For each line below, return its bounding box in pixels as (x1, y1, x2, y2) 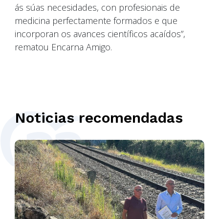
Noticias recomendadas (15, 109, 183, 126)
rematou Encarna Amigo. (15, 41, 112, 53)
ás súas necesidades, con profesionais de (15, 1, 180, 13)
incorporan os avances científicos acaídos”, (15, 27, 185, 40)
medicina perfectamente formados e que (15, 14, 177, 26)
